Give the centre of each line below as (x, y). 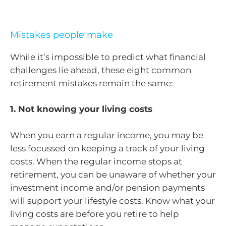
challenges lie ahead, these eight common (101, 70)
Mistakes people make (62, 35)
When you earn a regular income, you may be (107, 135)
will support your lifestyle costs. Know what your (112, 201)
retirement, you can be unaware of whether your (113, 174)
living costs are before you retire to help (95, 214)
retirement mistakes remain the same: (92, 83)
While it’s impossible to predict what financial (108, 57)
